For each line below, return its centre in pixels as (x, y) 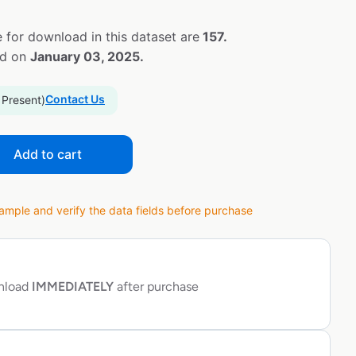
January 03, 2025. (87, 57)
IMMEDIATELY (71, 287)
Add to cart (48, 155)
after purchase (156, 287)
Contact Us (75, 99)
